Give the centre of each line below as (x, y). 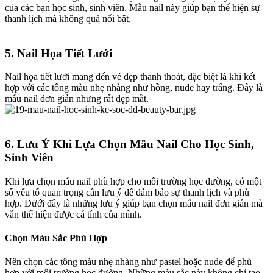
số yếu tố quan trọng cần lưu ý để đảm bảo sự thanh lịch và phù (127, 192)
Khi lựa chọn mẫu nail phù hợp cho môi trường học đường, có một (133, 181)
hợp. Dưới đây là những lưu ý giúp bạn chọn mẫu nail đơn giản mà (134, 203)
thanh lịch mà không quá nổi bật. (68, 18)
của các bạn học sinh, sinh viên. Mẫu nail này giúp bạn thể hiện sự (133, 7)
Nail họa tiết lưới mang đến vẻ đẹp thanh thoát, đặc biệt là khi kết (130, 77)
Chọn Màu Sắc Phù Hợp (56, 238)
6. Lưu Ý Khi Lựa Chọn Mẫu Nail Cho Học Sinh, (129, 144)
